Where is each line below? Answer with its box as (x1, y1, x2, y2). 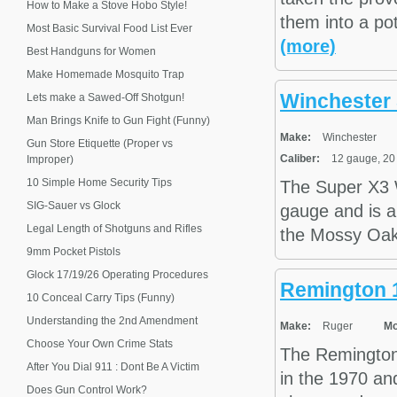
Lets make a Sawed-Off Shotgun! (27, 91, 184, 104)
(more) (280, 36, 336, 57)
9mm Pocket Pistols (27, 245, 121, 258)
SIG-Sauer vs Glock (27, 199, 121, 212)
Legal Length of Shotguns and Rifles (27, 222, 202, 235)
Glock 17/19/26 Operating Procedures (27, 269, 208, 281)
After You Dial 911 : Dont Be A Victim (27, 361, 199, 373)
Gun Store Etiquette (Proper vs (27, 137, 173, 150)
